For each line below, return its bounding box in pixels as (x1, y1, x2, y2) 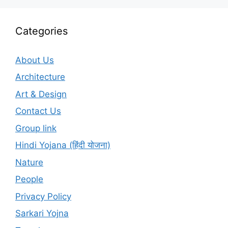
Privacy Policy (15, 191, 71, 202)
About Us (15, 54, 54, 65)
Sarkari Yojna (15, 208, 69, 219)
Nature (15, 157, 43, 167)
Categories (15, 24, 68, 37)
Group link (15, 123, 56, 133)
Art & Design (15, 89, 67, 99)
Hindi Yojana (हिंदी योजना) (15, 140, 110, 151)
